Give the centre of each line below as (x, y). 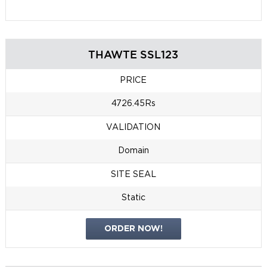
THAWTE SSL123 (133, 55)
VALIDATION (133, 128)
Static (133, 198)
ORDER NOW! (133, 229)
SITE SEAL (133, 175)
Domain (133, 151)
